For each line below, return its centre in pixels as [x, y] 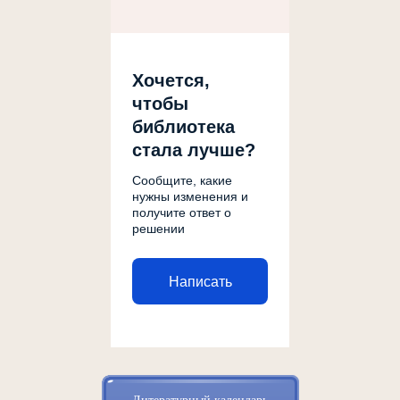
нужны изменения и [190, 197]
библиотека [183, 127]
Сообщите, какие [182, 181]
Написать [200, 281]
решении [158, 229]
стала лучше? [194, 150]
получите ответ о [182, 213]
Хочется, [171, 81]
